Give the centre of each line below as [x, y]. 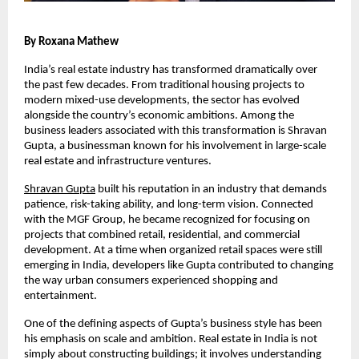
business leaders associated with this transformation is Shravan [175, 131]
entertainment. [61, 296]
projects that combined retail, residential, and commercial [162, 235]
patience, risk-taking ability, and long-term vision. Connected [169, 204]
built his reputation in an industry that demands [211, 189]
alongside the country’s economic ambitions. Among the [159, 115]
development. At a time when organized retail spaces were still [173, 250]
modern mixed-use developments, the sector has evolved [162, 100]
